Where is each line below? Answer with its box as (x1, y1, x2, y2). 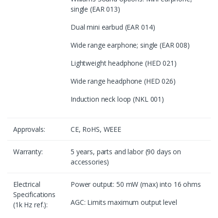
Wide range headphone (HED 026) (71, 76, 176, 86)
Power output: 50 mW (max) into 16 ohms (71, 180, 201, 189)
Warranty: (13, 147, 43, 157)
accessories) (71, 157, 109, 167)
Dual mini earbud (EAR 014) (71, 22, 155, 32)
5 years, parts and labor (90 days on (71, 147, 181, 157)
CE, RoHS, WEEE (71, 125, 122, 134)
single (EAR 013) (71, 4, 120, 14)
